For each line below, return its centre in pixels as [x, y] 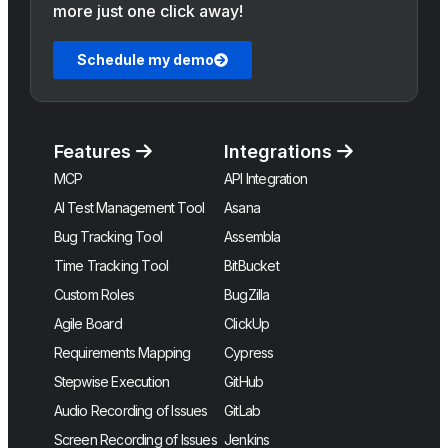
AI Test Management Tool [129, 208]
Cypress [249, 353]
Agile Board [87, 324]
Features [94, 152]
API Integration [265, 179]
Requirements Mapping [122, 353]
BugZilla [247, 295]
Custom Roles [93, 295]
